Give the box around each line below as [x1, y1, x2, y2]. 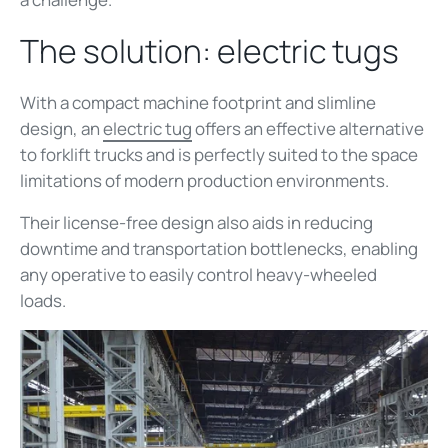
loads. [20, 288, 69, 312]
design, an [20, 116, 103, 140]
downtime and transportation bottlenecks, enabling [20, 236, 418, 260]
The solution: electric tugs [20, 28, 411, 73]
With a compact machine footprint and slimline [20, 90, 376, 114]
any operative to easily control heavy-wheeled [20, 262, 377, 286]
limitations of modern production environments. [20, 168, 398, 192]
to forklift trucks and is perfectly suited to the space [20, 142, 418, 166]
